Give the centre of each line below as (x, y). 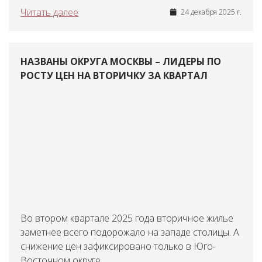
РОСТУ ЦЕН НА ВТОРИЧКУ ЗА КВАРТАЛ (114, 75)
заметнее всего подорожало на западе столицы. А (130, 232)
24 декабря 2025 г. (210, 12)
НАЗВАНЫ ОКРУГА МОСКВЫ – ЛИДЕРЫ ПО (121, 61)
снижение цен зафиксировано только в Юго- (118, 246)
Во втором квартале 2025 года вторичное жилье (127, 218)
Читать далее (49, 12)
